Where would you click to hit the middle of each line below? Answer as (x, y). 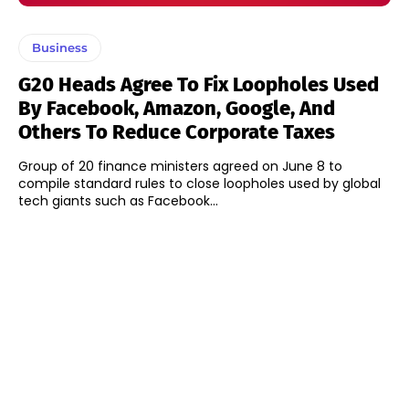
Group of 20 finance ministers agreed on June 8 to (180, 166)
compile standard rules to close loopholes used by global (199, 183)
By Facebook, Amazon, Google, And (177, 108)
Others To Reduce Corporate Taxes (177, 131)
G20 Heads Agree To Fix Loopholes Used (199, 84)
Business (60, 47)
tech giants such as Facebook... (118, 200)
